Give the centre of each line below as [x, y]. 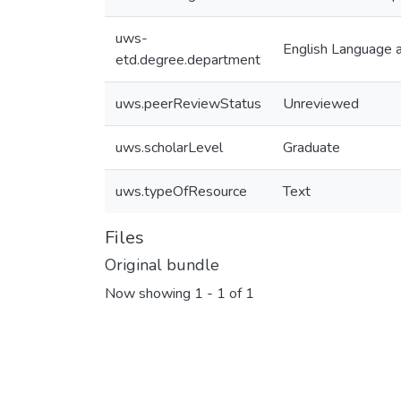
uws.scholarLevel [169, 148]
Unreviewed [321, 104]
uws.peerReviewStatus [188, 104]
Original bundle [162, 265]
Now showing [149, 294]
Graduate [311, 148]
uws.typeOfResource [181, 192]
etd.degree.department [188, 60]
